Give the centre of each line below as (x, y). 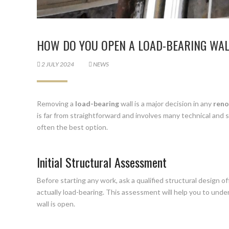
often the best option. (72, 127)
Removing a (55, 103)
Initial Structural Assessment (102, 162)
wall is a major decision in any (166, 103)
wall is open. (56, 203)
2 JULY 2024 (57, 64)
